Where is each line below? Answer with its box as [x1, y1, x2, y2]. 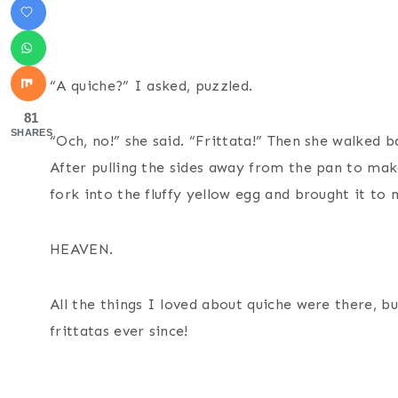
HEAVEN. [50, 241, 114, 259]
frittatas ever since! [50, 322, 188, 340]
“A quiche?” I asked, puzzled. [50, 77, 253, 95]
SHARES [11, 127, 52, 138]
